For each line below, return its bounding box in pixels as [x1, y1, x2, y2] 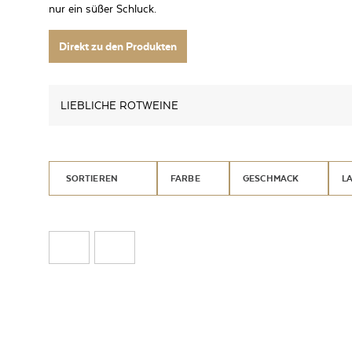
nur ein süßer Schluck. [49, 2, 156, 15]
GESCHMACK [242, 172, 299, 184]
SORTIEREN [65, 172, 119, 184]
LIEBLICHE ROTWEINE [60, 98, 178, 112]
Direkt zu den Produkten [59, 39, 177, 53]
